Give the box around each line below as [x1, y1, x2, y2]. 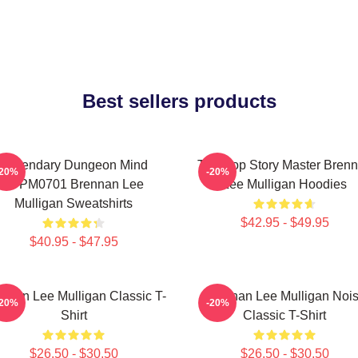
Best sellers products [82, 90, 276, 112]
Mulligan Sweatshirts [14, 197, 133, 210]
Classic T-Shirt [243, 308, 326, 322]
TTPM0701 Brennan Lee [3, 177, 144, 191]
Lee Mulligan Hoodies [222, 177, 347, 191]
